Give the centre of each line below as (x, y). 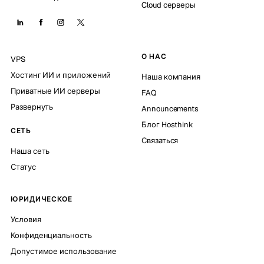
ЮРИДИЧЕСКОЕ (42, 199)
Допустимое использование (64, 252)
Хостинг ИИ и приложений (61, 75)
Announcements (170, 109)
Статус (23, 167)
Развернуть (32, 107)
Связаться (160, 141)
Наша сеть (30, 151)
